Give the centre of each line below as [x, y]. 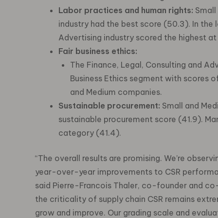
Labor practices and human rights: [126, 10]
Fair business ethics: [98, 51]
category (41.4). [90, 133]
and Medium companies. [116, 92]
